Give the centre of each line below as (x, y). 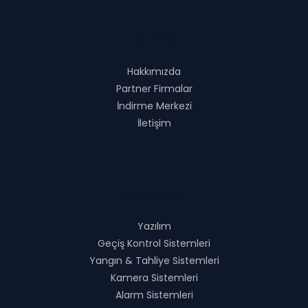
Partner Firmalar (154, 89)
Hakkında (154, 39)
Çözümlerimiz (154, 194)
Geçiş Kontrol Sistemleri (154, 244)
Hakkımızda (154, 72)
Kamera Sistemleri (154, 278)
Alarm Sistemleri (154, 295)
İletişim (154, 123)
